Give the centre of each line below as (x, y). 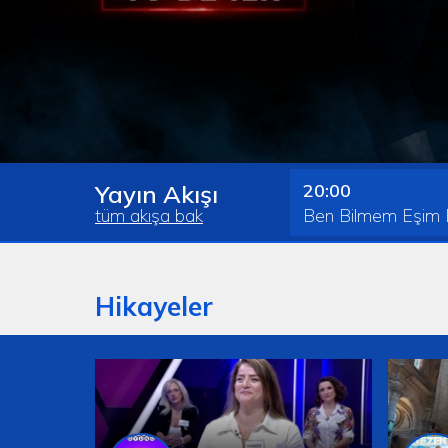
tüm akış (127, 215)
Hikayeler (154, 306)
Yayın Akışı (156, 193)
